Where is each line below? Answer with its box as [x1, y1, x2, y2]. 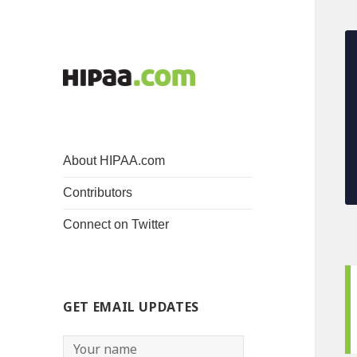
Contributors [63, 186, 133, 200]
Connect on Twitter [63, 218, 170, 232]
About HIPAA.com [63, 154, 166, 168]
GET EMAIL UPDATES [63, 298, 199, 316]
